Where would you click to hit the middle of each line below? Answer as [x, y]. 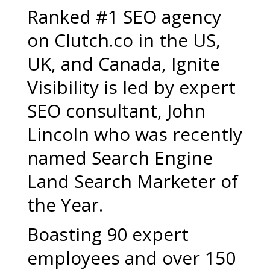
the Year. [65, 205]
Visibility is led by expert [131, 87]
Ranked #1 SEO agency [124, 17]
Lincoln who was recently [134, 134]
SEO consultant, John [116, 111]
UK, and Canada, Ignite [123, 64]
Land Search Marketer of [132, 181]
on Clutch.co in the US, [124, 40]
